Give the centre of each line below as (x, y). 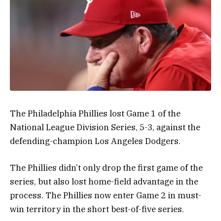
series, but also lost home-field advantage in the (104, 182)
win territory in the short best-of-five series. (97, 209)
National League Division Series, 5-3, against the (105, 128)
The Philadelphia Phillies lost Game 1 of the (95, 114)
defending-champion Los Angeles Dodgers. (95, 141)
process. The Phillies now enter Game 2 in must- (106, 196)
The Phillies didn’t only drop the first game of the (106, 168)
